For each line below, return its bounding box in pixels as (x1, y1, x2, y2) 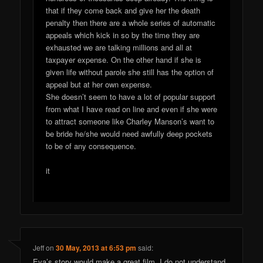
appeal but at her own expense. (46, 79, 153, 90)
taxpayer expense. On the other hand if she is (46, 54, 202, 66)
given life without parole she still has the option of (46, 66, 214, 78)
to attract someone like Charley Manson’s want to (46, 116, 215, 127)
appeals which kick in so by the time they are (46, 29, 200, 41)
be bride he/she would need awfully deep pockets (46, 128, 213, 140)
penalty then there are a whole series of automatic (46, 17, 216, 29)
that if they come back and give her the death (46, 5, 201, 16)
